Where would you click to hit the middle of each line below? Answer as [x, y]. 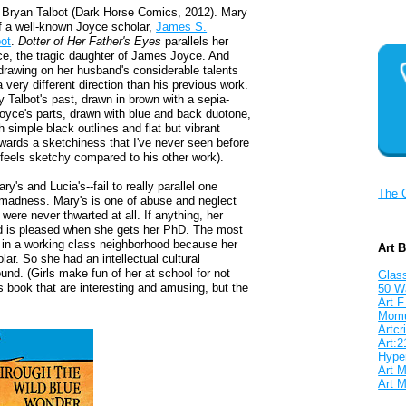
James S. [182, 27]
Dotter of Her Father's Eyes [92, 42]
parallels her [197, 42]
